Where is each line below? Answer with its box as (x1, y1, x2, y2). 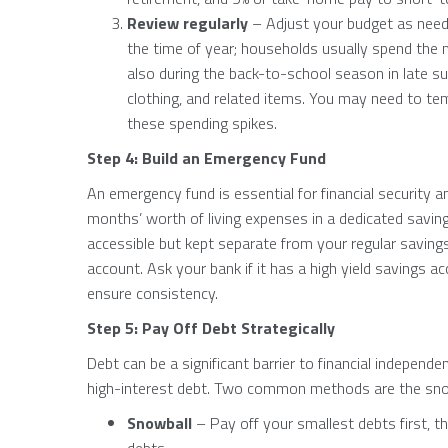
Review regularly (127, 11, 252, 35)
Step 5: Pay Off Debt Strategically (87, 316, 335, 340)
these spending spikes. (127, 111, 277, 135)
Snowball (127, 411, 192, 435)
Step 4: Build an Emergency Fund (87, 146, 326, 170)
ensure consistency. (87, 281, 218, 305)
